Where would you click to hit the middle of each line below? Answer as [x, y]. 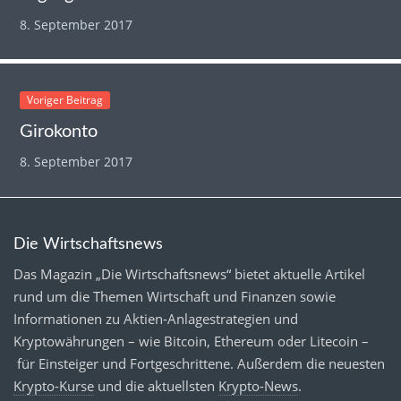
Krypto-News [258, 385]
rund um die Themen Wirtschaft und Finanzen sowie [175, 296]
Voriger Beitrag [65, 100]
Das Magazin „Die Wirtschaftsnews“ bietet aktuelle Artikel [189, 273]
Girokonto [59, 132]
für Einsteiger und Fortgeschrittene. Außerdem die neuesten [199, 363]
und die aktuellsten [156, 385]
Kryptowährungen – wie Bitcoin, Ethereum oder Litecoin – [191, 341]
